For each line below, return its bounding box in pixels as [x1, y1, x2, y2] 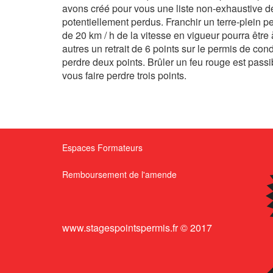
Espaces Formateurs [62, 141, 143, 154]
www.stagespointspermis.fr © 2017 [62, 221, 212, 235]
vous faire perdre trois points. [62, 68, 186, 82]
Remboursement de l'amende [62, 168, 177, 180]
